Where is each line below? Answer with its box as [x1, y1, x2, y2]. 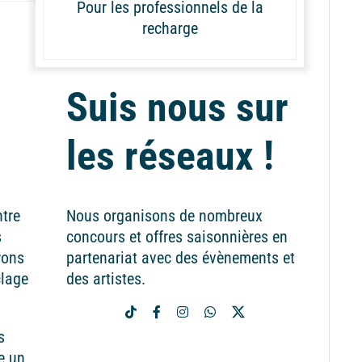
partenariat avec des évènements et [65, 247, 295, 267]
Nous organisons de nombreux [65, 205, 263, 225]
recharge [141, 18, 198, 38]
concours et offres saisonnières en [65, 226, 288, 246]
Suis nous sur [65, 83, 288, 131]
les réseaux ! [65, 132, 274, 179]
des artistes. [65, 268, 145, 288]
